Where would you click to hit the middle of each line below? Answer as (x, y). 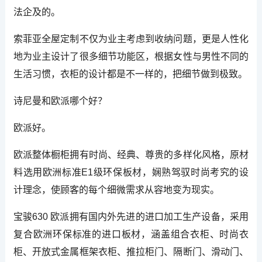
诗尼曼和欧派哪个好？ (60, 101)
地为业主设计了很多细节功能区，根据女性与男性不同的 (131, 57)
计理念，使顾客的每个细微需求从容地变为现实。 (116, 190)
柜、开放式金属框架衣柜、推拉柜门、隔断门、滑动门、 (131, 252)
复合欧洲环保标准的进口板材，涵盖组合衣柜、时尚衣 (131, 235)
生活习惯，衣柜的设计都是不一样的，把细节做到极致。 (130, 74)
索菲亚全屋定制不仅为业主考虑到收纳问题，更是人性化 (131, 39)
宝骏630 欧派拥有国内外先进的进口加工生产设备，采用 (131, 217)
